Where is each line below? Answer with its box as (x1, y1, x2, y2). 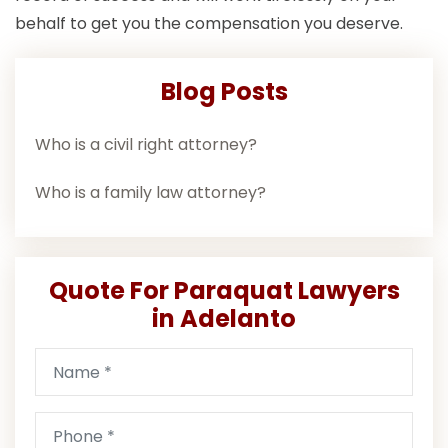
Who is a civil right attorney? (35, 133, 257, 157)
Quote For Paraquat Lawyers (48, 274, 400, 308)
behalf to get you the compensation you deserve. (15, 12, 403, 36)
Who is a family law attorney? (35, 181, 266, 205)
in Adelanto (152, 302, 296, 336)
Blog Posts (160, 75, 288, 109)
